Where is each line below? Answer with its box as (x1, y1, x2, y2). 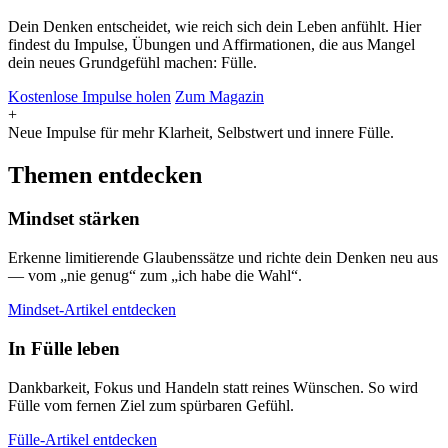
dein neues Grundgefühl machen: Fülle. (8, 53, 257, 71)
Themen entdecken (8, 161, 202, 188)
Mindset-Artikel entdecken (8, 301, 176, 319)
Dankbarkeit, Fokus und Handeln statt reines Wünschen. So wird (8, 378, 418, 396)
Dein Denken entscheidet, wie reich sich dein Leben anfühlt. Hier (8, 17, 421, 35)
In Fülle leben (8, 337, 120, 359)
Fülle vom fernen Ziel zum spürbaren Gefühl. (8, 396, 294, 414)
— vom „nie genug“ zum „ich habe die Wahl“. (8, 267, 302, 285)
